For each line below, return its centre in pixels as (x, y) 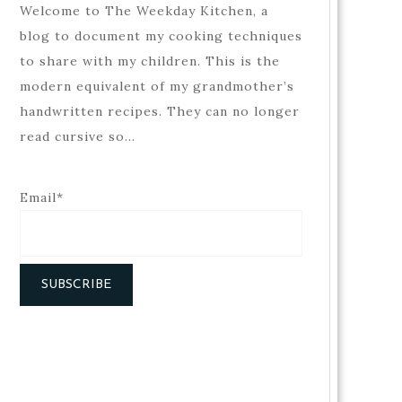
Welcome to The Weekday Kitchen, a (144, 10)
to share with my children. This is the (150, 61)
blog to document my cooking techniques (161, 35)
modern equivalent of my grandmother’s (157, 86)
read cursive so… (78, 136)
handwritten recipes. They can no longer (160, 111)
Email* (42, 197)
